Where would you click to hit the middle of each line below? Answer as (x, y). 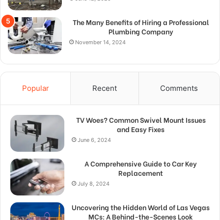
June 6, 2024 (94, 140)
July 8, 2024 (94, 184)
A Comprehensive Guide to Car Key (141, 164)
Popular (35, 88)
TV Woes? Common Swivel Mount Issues (141, 120)
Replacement (141, 173)
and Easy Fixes (141, 129)
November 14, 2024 (100, 42)
